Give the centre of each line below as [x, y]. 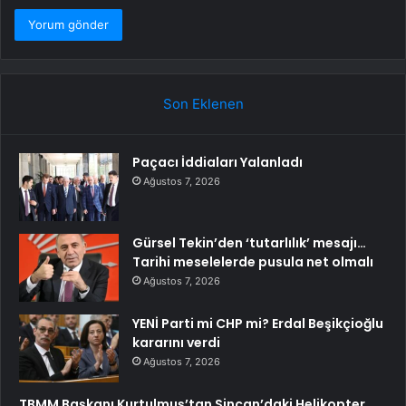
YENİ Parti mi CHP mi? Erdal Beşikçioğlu [258, 324]
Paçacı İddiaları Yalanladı [217, 163]
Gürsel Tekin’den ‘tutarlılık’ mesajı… [249, 243]
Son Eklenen [203, 104]
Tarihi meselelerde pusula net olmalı [253, 262]
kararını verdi [176, 343]
